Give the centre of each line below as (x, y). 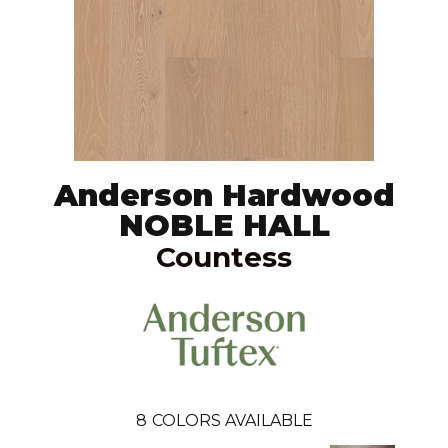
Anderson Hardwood (224, 195)
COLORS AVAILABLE (232, 420)
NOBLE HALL (224, 225)
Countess (224, 256)
